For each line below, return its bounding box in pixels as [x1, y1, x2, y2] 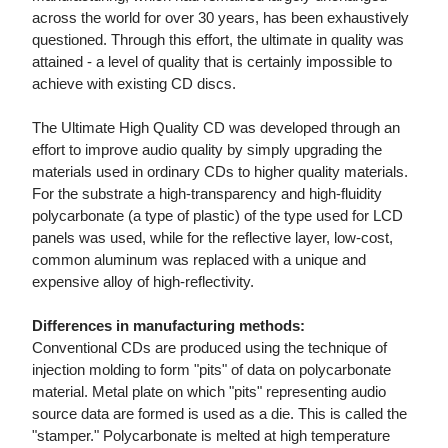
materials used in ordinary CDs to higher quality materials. [32, 163, 408, 181]
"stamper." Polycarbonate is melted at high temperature [32, 427, 390, 445]
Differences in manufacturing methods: [32, 317, 305, 335]
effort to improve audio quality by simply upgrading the [32, 141, 382, 159]
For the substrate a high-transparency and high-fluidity [32, 185, 382, 203]
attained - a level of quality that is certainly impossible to [32, 53, 392, 71]
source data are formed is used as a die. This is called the [32, 405, 407, 423]
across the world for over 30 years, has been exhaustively [32, 9, 409, 27]
